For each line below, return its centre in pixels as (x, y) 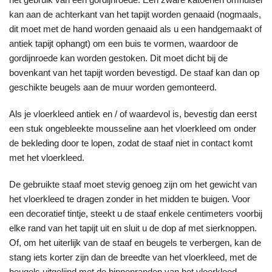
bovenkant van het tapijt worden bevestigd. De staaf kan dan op (134, 73)
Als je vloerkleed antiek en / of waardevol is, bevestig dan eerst (133, 114)
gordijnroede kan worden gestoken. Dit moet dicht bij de (118, 58)
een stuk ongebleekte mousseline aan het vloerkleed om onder (133, 129)
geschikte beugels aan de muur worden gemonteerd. (113, 87)
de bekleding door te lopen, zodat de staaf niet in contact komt (131, 143)
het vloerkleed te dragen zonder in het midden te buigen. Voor (130, 199)
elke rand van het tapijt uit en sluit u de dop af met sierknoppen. (133, 228)
